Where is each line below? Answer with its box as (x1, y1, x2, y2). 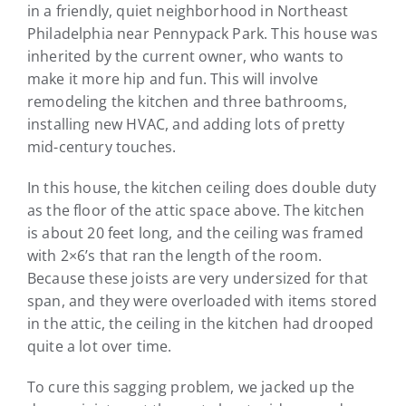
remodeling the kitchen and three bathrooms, (27, 91, 347, 111)
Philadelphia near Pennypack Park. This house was (27, 23, 378, 43)
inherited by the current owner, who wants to (27, 45, 344, 66)
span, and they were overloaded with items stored (27, 290, 377, 311)
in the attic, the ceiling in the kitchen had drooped (27, 313, 374, 333)
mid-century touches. (27, 136, 177, 157)
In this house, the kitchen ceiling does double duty (27, 177, 377, 198)
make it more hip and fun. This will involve (27, 68, 318, 89)
